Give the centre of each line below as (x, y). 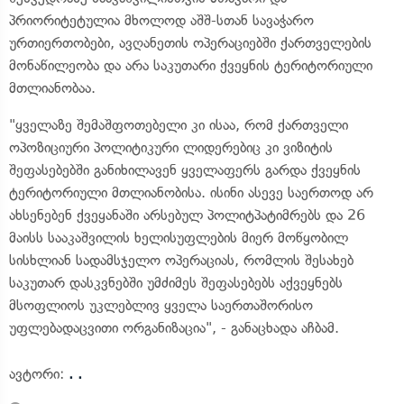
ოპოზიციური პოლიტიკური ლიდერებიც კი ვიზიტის (171, 147)
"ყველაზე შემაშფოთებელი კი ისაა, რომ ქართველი (179, 125)
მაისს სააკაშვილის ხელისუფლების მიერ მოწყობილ (179, 238)
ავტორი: (39, 374)
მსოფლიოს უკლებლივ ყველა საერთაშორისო (161, 305)
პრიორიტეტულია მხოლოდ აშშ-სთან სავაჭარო (161, 20)
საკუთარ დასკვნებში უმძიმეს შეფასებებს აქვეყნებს (176, 283)
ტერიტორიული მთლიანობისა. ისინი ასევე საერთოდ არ (191, 193)
